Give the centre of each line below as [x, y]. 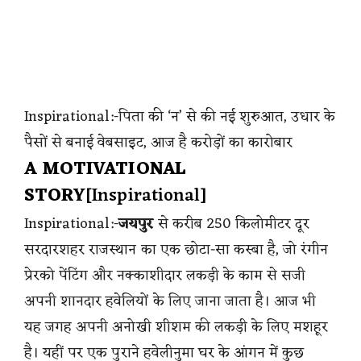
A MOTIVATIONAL [105, 169]
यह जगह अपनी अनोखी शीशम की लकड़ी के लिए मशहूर [176, 327]
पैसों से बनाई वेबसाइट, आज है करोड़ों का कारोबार [159, 142]
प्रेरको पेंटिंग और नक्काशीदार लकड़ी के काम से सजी [165, 275]
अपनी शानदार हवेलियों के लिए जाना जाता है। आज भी [170, 301]
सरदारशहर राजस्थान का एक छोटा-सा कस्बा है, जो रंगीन [176, 249]
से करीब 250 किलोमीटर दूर [231, 224]
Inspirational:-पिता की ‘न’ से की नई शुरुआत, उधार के [180, 116]
